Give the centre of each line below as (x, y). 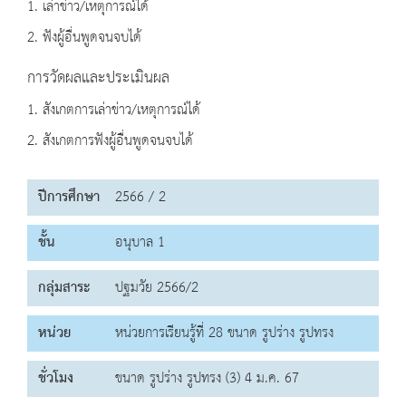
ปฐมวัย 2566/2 (157, 288)
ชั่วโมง (56, 379)
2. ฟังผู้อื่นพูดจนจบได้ (84, 38)
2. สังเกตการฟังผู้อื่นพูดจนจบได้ (110, 141)
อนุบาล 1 (140, 243)
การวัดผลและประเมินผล (98, 78)
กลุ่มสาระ (64, 288)
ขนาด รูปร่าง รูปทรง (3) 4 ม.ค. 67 (207, 379)
